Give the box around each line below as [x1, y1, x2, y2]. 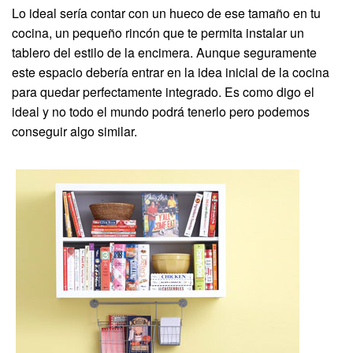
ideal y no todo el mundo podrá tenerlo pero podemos [12, 102, 310, 121]
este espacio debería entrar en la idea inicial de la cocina [12, 63, 329, 82]
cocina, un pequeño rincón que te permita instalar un [12, 24, 304, 43]
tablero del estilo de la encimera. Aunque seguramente [12, 43, 317, 62]
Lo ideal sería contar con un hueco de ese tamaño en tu [12, 4, 321, 23]
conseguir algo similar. [12, 122, 137, 141]
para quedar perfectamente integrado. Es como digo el [12, 83, 314, 102]
